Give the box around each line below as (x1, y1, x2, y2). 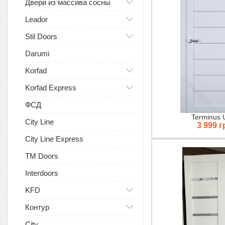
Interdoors (25, 169, 58, 177)
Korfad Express (25, 83, 76, 92)
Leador (25, 15, 48, 24)
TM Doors (25, 152, 58, 160)
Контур (25, 203, 49, 211)
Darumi (25, 49, 49, 58)
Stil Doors (25, 32, 57, 41)
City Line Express (25, 135, 83, 143)
